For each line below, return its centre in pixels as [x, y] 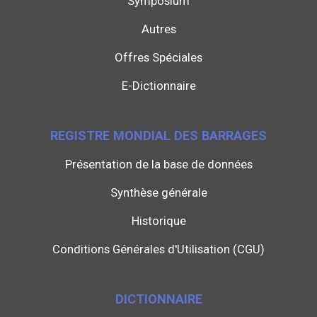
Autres [158, 29]
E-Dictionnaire [158, 86]
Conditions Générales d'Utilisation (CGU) [158, 249]
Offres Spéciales [158, 58]
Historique [158, 221]
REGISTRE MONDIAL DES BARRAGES [158, 136]
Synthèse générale [158, 193]
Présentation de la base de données [158, 165]
